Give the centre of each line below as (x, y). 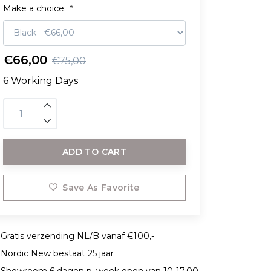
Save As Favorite (101, 187)
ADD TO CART (94, 152)
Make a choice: (36, 8)
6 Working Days (41, 80)
